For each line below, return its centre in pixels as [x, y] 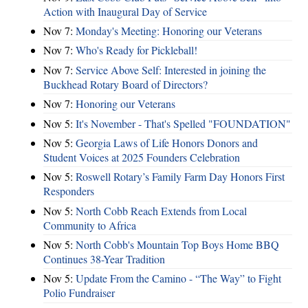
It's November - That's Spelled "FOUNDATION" [183, 123]
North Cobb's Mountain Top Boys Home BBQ [177, 245]
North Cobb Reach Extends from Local [161, 210]
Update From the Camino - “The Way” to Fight [178, 278]
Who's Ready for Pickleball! [136, 50]
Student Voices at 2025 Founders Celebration [142, 157]
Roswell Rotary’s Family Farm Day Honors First [180, 177]
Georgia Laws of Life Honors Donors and [167, 142]
